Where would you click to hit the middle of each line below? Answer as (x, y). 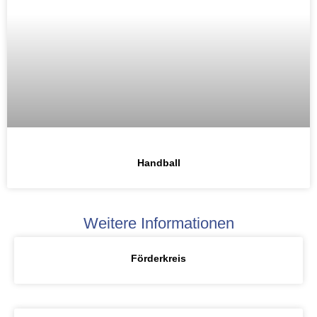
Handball (158, 163)
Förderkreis (158, 258)
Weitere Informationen (158, 223)
